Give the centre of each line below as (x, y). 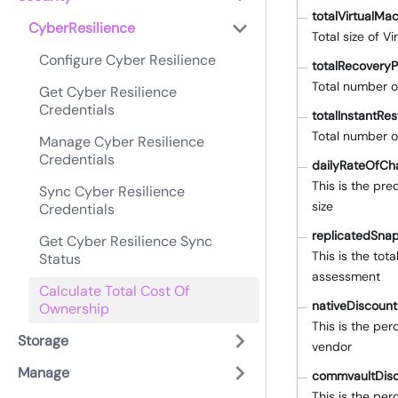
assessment (346, 277)
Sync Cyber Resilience (112, 191)
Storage (43, 341)
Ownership (74, 309)
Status (60, 259)
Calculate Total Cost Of (114, 291)
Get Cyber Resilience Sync (126, 241)
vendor (332, 347)
